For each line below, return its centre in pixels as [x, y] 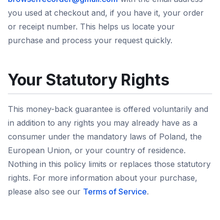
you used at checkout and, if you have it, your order [106, 13]
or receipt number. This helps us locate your [91, 27]
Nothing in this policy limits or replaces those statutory [109, 164]
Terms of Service [115, 192]
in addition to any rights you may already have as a [103, 123]
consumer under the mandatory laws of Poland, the [105, 137]
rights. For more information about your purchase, [103, 178]
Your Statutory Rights [89, 80]
